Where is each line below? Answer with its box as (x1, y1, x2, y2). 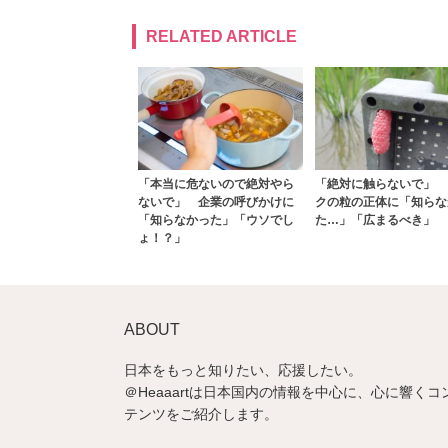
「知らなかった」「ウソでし (138, 212, 294, 227)
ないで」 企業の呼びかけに (138, 194, 294, 209)
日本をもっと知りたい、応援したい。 (124, 361, 362, 378)
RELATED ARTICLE (146, 27, 297, 45)
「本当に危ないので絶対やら (138, 176, 294, 191)
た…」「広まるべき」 (315, 212, 435, 227)
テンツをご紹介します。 (124, 405, 278, 422)
